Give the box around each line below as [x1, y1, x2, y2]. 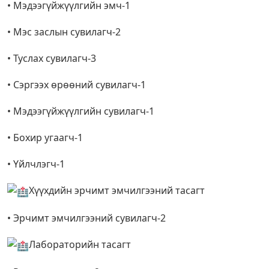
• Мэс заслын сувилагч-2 [7, 25, 121, 39]
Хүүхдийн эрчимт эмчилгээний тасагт [29, 184, 205, 198]
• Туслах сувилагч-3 [7, 52, 96, 65]
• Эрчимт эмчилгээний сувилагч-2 [7, 211, 166, 225]
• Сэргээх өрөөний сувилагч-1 [7, 78, 146, 92]
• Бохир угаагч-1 [7, 131, 83, 145]
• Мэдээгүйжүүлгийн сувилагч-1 [7, 104, 154, 118]
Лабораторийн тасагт [29, 238, 131, 252]
